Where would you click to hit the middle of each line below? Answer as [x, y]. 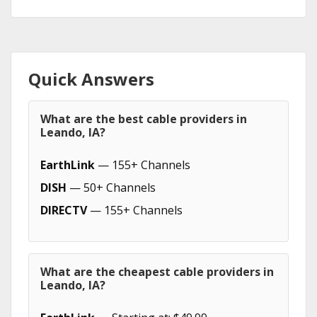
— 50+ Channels [111, 188]
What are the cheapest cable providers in [157, 272]
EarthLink [68, 165]
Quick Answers [91, 79]
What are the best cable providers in [144, 119]
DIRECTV [64, 210]
